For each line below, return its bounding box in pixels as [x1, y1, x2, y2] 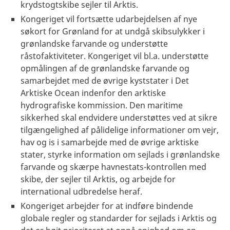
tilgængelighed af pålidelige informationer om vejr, [21, 124, 219, 136]
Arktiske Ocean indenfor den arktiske [21, 87, 166, 99]
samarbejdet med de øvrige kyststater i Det [21, 74, 189, 86]
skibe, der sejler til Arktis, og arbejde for [21, 173, 176, 185]
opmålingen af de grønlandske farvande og [21, 62, 189, 74]
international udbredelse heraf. [21, 185, 142, 197]
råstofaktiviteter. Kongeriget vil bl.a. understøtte [21, 50, 208, 62]
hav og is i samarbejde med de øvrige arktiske [21, 136, 199, 148]
